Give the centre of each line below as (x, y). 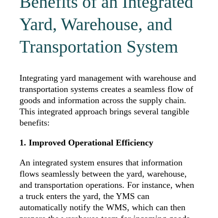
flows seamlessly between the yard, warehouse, (103, 173)
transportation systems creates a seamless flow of (106, 89)
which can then (157, 207)
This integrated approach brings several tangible (104, 111)
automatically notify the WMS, (74, 207)
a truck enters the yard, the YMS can (84, 196)
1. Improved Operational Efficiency (86, 142)
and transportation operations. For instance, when (107, 185)
